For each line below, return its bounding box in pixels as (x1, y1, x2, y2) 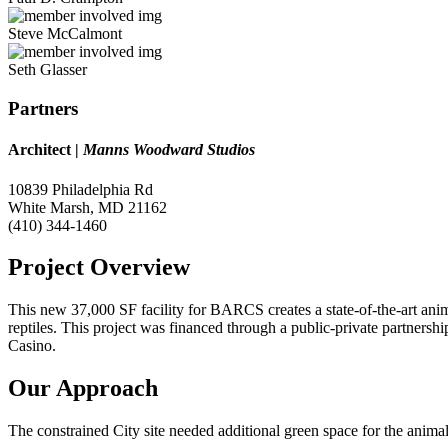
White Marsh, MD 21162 (8, 198, 167, 216)
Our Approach (8, 375, 158, 402)
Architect (8, 141, 75, 159)
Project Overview (8, 254, 190, 281)
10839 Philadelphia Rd (8, 180, 153, 198)
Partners (8, 98, 78, 120)
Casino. (8, 337, 56, 355)
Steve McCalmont (8, 25, 122, 43)
